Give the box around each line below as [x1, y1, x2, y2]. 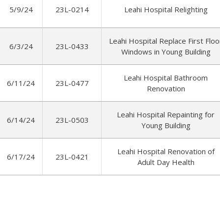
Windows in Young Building [121, 47, 211, 56]
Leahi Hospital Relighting [124, 4, 208, 14]
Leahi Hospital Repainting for [117, 110, 215, 119]
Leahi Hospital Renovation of [117, 146, 215, 156]
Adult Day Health [137, 157, 194, 167]
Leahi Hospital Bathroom [124, 73, 208, 82]
